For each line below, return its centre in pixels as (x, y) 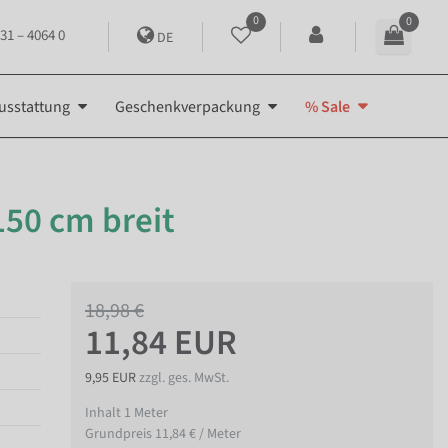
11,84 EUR (161, 342)
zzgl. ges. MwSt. (184, 377)
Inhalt (104, 412)
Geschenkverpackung (187, 106)
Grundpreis (120, 433)
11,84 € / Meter (198, 433)
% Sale (327, 106)
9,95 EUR (112, 377)
